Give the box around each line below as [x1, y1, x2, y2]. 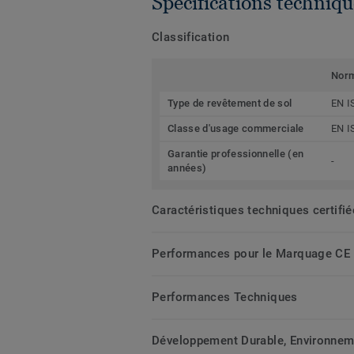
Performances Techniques [152, 290, 298, 305]
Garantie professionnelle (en [168, 148, 304, 160]
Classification [152, 30, 230, 45]
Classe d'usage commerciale [168, 122, 304, 135]
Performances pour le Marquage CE [152, 247, 351, 262]
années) [168, 162, 207, 175]
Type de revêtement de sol [168, 97, 292, 110]
